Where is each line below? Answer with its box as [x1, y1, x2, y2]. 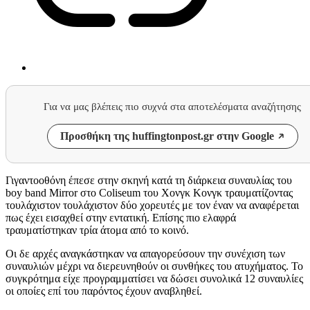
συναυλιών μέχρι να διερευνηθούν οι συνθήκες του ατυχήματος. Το [6, 259, 303, 272]
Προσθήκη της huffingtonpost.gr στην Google [60, 129, 274, 142]
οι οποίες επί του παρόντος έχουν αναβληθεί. [6, 284, 205, 297]
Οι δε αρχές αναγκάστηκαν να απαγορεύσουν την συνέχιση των [6, 247, 285, 259]
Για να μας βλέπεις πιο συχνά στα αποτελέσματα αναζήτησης [44, 100, 301, 112]
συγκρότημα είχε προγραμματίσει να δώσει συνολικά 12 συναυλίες [6, 272, 303, 284]
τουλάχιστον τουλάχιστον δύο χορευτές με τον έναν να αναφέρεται [6, 199, 299, 211]
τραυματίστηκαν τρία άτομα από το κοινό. [6, 224, 192, 236]
